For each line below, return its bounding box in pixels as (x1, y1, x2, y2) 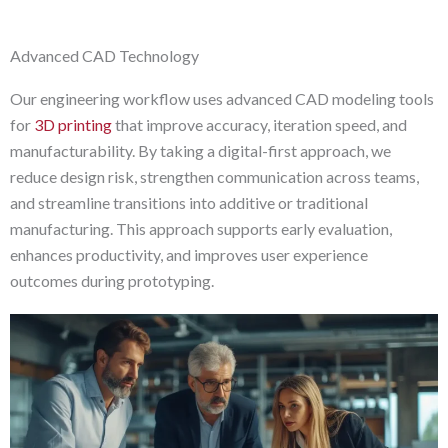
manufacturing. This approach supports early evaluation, (10, 219, 392, 239)
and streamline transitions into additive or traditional (10, 193, 368, 213)
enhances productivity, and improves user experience (10, 245, 368, 265)
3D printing (34, 115, 112, 135)
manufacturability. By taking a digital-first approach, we (10, 141, 391, 161)
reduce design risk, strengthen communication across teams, (10, 167, 419, 187)
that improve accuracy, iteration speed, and (112, 115, 407, 135)
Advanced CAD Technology (10, 46, 199, 66)
